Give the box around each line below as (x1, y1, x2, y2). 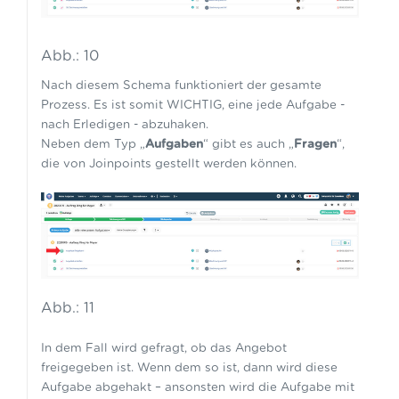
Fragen (293, 137, 337, 151)
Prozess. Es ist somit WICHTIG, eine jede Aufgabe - (40, 98, 345, 111)
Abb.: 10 (40, 48, 99, 63)
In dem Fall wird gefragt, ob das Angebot (40, 342, 287, 355)
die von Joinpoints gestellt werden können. (40, 157, 300, 170)
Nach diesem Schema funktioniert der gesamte (40, 78, 322, 92)
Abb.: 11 (40, 301, 94, 316)
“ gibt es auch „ (202, 137, 294, 151)
